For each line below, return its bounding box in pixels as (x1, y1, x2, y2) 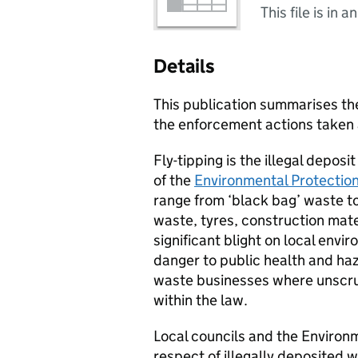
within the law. (153, 291, 248, 309)
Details (153, 54, 215, 78)
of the (153, 171, 194, 189)
